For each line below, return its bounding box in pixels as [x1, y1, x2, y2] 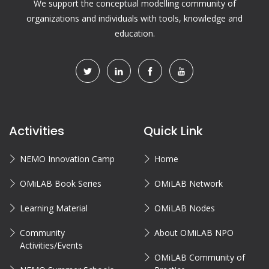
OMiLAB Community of [154, 251, 245, 263]
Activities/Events [20, 239, 83, 251]
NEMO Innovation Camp [20, 153, 115, 165]
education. [114, 27, 155, 39]
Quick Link [144, 122, 203, 139]
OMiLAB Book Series [20, 177, 101, 189]
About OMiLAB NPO [154, 226, 234, 238]
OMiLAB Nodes [154, 202, 215, 214]
